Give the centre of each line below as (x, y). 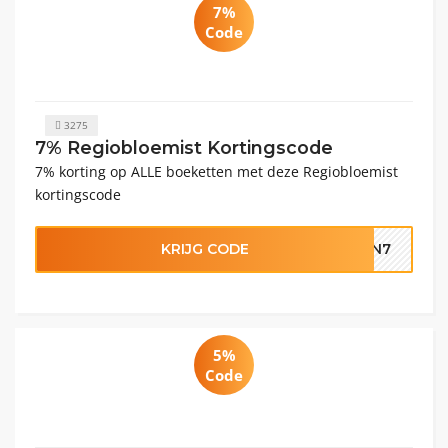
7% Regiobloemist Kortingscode (184, 147)
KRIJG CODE (205, 249)
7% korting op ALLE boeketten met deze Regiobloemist (216, 171)
